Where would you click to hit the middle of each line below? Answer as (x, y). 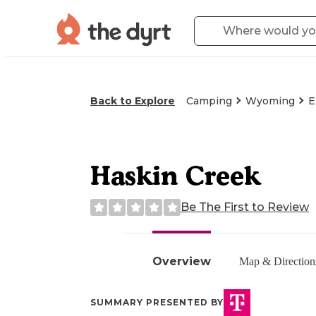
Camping (209, 101)
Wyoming (270, 101)
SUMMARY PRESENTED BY (157, 302)
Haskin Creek (175, 175)
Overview (182, 261)
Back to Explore (133, 101)
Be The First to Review (245, 207)
